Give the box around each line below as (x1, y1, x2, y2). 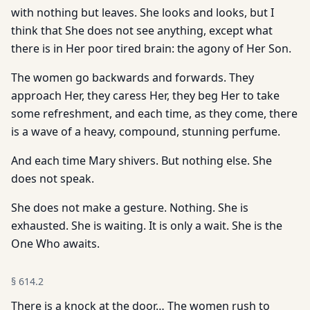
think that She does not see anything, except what (11, 23, 273, 38)
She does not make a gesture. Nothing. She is (11, 200, 248, 215)
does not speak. (11, 171, 94, 186)
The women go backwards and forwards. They (11, 70, 254, 85)
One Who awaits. (11, 236, 100, 251)
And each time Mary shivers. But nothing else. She (11, 153, 272, 168)
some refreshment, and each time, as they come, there (11, 106, 298, 121)
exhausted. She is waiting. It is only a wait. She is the (11, 218, 282, 233)
